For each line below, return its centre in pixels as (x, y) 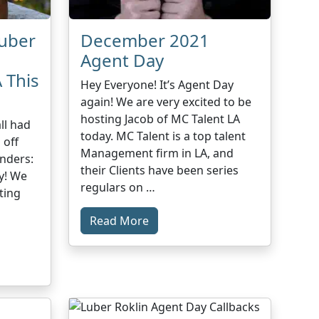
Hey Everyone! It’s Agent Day (157, 84)
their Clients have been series (160, 170)
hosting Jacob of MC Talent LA (161, 119)
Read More (120, 220)
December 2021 (145, 40)
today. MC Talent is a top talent (163, 136)
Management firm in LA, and (157, 153)
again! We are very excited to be (166, 101)
